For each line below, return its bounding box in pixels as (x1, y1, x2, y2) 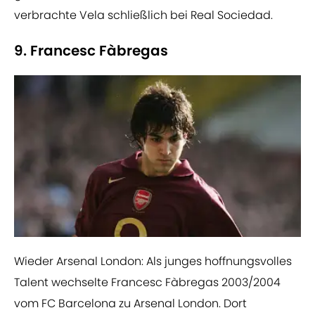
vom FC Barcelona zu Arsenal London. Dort (14, 295, 247, 312)
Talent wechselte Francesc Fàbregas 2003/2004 (14, 274, 281, 291)
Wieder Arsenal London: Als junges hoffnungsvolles (14, 253, 292, 270)
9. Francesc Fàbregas (14, 41, 168, 61)
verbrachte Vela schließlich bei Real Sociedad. (14, 7, 273, 24)
